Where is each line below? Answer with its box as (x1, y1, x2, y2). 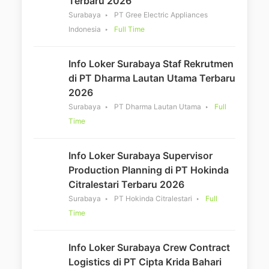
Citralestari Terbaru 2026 (68, 178, 184, 190)
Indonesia (68, 24, 101, 34)
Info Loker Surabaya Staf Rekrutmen (68, 57, 234, 70)
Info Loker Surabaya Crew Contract (68, 241, 230, 253)
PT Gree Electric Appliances (114, 10, 208, 19)
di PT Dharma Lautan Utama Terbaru (68, 71, 235, 84)
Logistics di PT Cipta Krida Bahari (68, 255, 222, 268)
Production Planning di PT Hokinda (68, 163, 229, 176)
